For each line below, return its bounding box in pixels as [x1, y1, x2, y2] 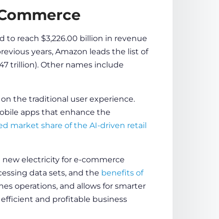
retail [127, 120, 147, 130]
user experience [70, 94, 133, 104]
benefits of [101, 168, 143, 177]
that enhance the [39, 107, 110, 117]
